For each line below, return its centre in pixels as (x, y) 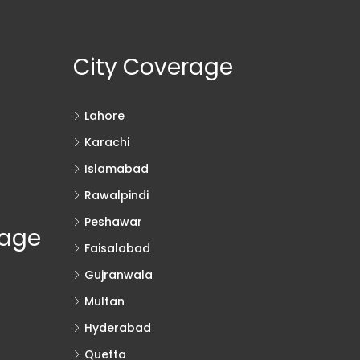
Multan (104, 301)
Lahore (104, 115)
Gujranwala (118, 274)
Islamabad (116, 168)
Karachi (106, 142)
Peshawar (113, 221)
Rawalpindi (116, 195)
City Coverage (153, 67)
